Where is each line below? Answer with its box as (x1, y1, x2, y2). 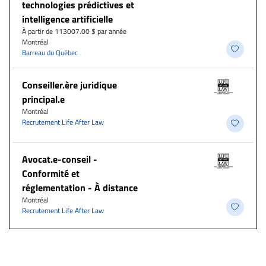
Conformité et (22, 166, 80, 180)
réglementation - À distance (22, 180, 138, 195)
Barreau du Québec (22, 46, 78, 58)
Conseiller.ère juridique (22, 77, 117, 92)
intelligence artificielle (22, 11, 113, 26)
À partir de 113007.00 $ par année (22, 25, 126, 37)
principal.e (22, 91, 65, 106)
